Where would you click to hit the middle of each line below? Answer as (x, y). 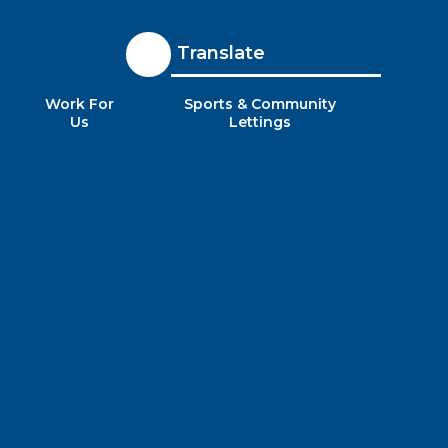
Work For (80, 104)
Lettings (259, 122)
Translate (220, 53)
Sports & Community (259, 104)
